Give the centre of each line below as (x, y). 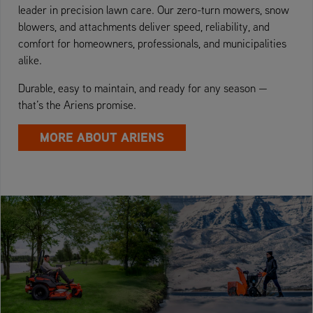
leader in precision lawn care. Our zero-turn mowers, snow (154, 9)
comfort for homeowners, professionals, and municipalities (152, 43)
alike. (30, 60)
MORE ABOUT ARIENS (102, 137)
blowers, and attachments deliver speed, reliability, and (144, 26)
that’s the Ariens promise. (77, 104)
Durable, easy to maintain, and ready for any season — (143, 88)
